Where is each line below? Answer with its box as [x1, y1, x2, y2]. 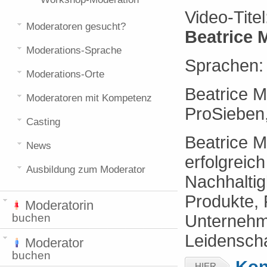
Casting [26, 116, 60, 128]
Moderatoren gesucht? [26, 21, 126, 32]
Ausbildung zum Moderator [26, 164, 145, 175]
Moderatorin [21, 198, 94, 213]
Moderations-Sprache [26, 45, 122, 56]
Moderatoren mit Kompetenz [26, 92, 152, 104]
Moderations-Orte [26, 69, 104, 80]
